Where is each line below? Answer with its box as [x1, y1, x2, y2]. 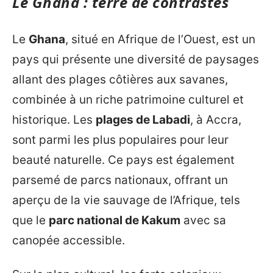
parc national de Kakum [49, 213, 180, 228]
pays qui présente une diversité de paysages [12, 52, 259, 67]
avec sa [180, 213, 226, 228]
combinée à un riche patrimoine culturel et [12, 93, 244, 107]
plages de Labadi [96, 113, 190, 127]
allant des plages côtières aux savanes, [12, 73, 228, 87]
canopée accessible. [12, 233, 125, 248]
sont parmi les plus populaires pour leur [12, 133, 229, 147]
